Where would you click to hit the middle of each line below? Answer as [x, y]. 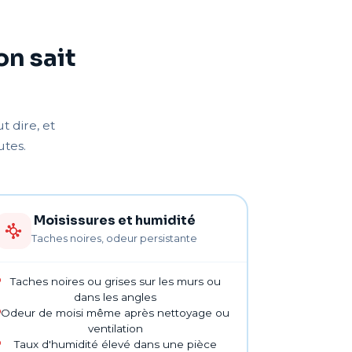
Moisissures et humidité [114, 220]
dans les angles [115, 297]
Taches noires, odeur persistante [115, 238]
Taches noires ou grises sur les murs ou [115, 281]
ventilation [115, 328]
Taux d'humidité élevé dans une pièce [115, 344]
